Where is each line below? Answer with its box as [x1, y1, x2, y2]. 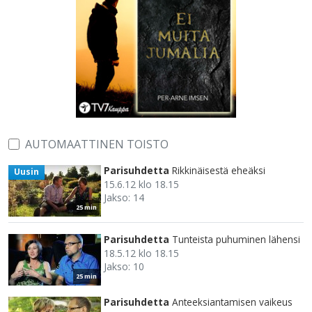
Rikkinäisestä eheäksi [172, 164, 265, 178]
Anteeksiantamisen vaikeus [172, 295, 292, 309]
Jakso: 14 [104, 191, 144, 205]
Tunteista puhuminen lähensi [172, 233, 300, 247]
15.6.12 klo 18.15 [104, 178, 179, 192]
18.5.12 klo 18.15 [104, 247, 179, 260]
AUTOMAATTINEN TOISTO [25, 136, 169, 153]
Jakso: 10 [104, 260, 144, 274]
